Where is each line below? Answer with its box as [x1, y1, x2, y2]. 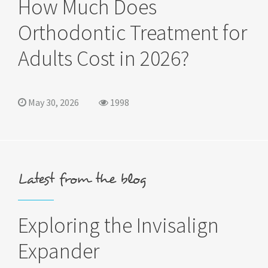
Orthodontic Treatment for [18, 19, 247, 46]
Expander [18, 237, 99, 264]
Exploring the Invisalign [18, 212, 219, 239]
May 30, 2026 [26, 96, 79, 108]
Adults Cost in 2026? [18, 45, 189, 72]
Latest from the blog [18, 170, 147, 188]
